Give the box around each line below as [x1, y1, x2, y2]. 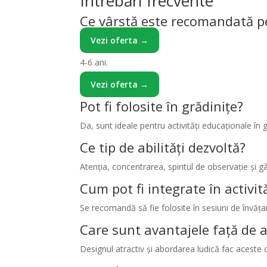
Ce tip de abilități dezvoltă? [80, 138, 246, 156]
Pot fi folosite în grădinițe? [80, 97, 244, 115]
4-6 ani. [80, 56, 108, 68]
